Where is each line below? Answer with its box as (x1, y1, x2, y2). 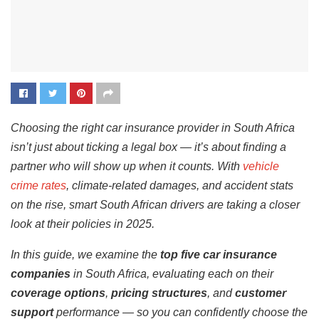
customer (235, 287, 286, 299)
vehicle (243, 160, 279, 172)
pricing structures (111, 287, 207, 299)
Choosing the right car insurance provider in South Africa (11, 122, 295, 134)
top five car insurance (160, 249, 277, 261)
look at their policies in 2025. (11, 218, 155, 230)
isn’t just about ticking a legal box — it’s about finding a (11, 141, 286, 153)
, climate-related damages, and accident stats (66, 179, 293, 192)
